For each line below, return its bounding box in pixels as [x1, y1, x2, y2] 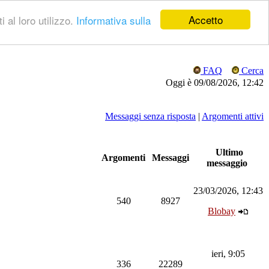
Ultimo [213, 147, 243, 157]
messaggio [207, 158, 250, 168]
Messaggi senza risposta [105, 111, 196, 121]
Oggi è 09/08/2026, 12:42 [166, 77, 264, 88]
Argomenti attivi [202, 111, 264, 121]
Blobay [208, 206, 235, 216]
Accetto [188, 12, 223, 27]
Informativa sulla [76, 12, 151, 28]
